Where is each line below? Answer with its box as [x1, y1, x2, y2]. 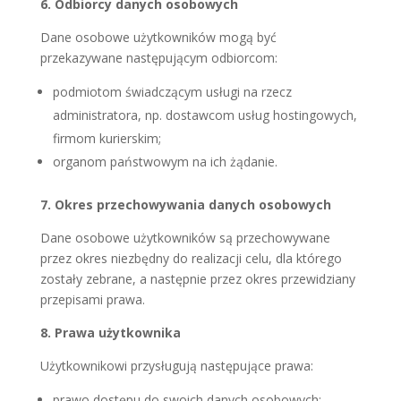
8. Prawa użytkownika [39, 324, 181, 342]
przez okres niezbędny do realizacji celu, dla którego [39, 250, 342, 268]
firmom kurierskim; [52, 130, 161, 148]
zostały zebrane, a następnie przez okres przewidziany [39, 270, 355, 288]
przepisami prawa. [39, 291, 145, 309]
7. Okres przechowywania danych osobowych [39, 196, 331, 214]
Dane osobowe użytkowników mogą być [39, 29, 277, 47]
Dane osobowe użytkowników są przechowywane [39, 229, 330, 247]
